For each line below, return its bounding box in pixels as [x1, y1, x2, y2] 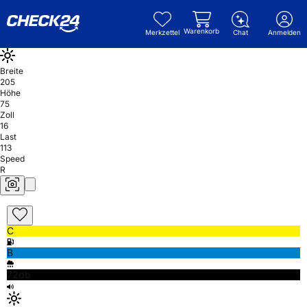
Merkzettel [145, 28, 180, 36]
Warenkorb [184, 27, 219, 35]
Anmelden [268, 28, 301, 36]
